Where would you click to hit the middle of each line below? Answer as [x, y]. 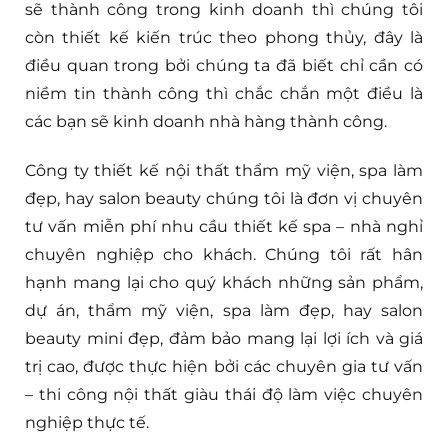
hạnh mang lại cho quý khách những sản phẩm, [224, 282]
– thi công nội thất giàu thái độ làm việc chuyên [224, 394]
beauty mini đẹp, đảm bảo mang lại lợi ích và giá [224, 338]
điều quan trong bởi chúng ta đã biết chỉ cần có [224, 65]
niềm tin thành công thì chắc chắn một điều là [224, 93]
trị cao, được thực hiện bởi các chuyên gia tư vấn [224, 366]
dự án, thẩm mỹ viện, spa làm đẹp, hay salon [224, 310]
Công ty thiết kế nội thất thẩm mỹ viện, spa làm [224, 170]
